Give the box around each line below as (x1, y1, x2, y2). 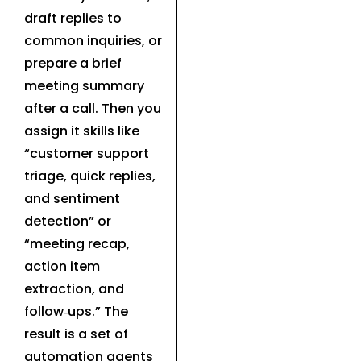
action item (24, 256, 100, 276)
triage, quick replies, (24, 166, 156, 185)
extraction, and (24, 279, 124, 298)
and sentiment (24, 189, 120, 208)
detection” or (24, 211, 111, 230)
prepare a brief (24, 53, 122, 73)
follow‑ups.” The (24, 301, 128, 321)
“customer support (24, 143, 149, 163)
